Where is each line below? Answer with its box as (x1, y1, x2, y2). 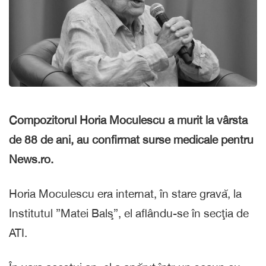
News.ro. (9, 152, 53, 166)
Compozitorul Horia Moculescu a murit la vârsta (9, 113, 248, 126)
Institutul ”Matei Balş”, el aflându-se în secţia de (9, 206, 249, 220)
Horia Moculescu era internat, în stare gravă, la (9, 186, 242, 200)
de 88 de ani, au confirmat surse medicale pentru (9, 132, 254, 146)
